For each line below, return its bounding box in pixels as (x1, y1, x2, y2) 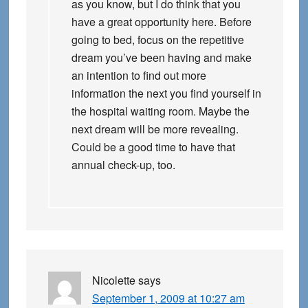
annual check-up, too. (71, 157, 175, 173)
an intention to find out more (71, 67, 206, 84)
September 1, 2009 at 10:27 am (91, 290, 245, 307)
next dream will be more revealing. (71, 121, 239, 137)
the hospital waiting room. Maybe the (71, 103, 250, 120)
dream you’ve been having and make (71, 49, 252, 66)
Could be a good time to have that (71, 139, 235, 155)
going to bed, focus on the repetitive (71, 32, 244, 48)
